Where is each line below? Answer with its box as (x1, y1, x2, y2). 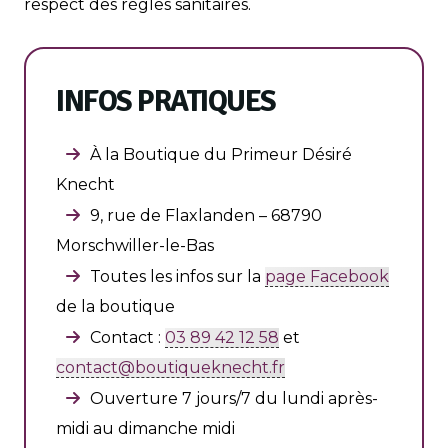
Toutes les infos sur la (90, 266, 265, 286)
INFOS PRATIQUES (56, 82, 276, 120)
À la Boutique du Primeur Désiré (90, 144, 352, 164)
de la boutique (56, 296, 175, 316)
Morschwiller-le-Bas (56, 235, 214, 255)
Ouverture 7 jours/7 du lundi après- (90, 388, 378, 408)
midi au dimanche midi (56, 418, 235, 438)
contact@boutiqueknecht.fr (56, 357, 285, 377)
